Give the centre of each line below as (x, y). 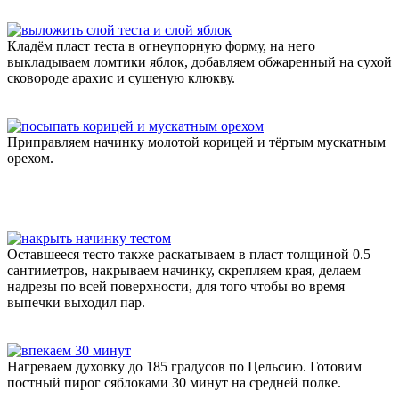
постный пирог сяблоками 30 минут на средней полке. (174, 382)
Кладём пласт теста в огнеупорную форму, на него (161, 45)
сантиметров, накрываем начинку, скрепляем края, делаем (184, 270)
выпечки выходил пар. (76, 302)
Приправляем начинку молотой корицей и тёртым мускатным (196, 142)
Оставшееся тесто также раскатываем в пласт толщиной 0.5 (189, 254)
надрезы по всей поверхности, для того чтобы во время (176, 286)
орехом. (30, 158)
